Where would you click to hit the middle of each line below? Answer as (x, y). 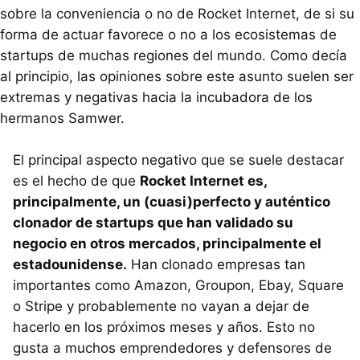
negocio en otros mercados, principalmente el (167, 244)
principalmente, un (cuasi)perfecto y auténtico (172, 202)
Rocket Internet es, (203, 181)
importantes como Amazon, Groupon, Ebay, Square (178, 286)
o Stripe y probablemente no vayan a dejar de (161, 307)
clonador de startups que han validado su (153, 223)
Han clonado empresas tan (216, 265)
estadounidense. (70, 265)
